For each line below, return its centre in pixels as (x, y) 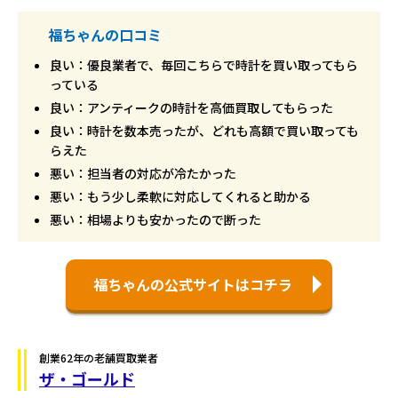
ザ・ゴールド (87, 378)
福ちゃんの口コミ (105, 34)
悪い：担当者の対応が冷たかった (143, 173)
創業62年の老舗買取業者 (99, 357)
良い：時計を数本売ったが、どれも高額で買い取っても (204, 130)
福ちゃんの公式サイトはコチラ (193, 284)
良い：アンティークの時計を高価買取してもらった (191, 107)
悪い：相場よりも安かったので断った (155, 219)
